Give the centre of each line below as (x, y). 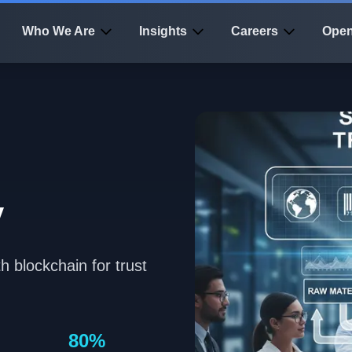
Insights (163, 31)
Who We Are (59, 31)
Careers (255, 31)
